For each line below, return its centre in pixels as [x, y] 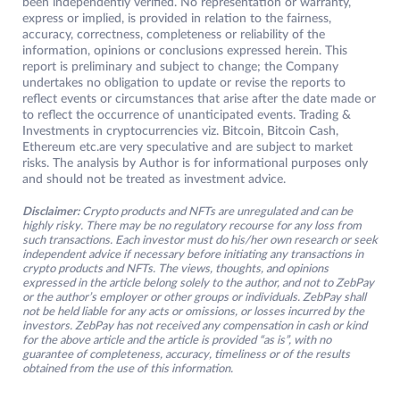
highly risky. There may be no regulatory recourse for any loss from [192, 227]
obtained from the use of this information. [128, 370]
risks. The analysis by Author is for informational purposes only [195, 164]
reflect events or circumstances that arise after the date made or [199, 100]
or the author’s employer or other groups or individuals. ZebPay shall [194, 298]
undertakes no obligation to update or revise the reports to [184, 83]
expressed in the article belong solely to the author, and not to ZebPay [198, 284]
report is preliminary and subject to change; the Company [180, 67]
